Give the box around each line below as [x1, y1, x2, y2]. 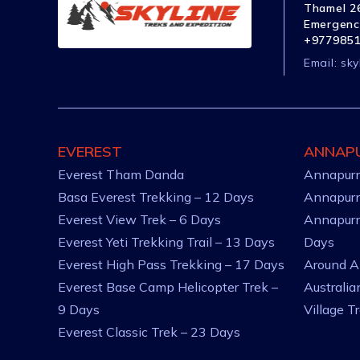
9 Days [58, 301, 100, 317]
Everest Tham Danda [58, 166, 184, 182]
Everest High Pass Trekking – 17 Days [58, 256, 284, 272]
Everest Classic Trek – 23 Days [58, 324, 240, 340]
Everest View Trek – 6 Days [58, 211, 221, 227]
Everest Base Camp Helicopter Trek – [58, 279, 278, 295]
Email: [304, 55, 341, 70]
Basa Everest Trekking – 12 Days [58, 189, 254, 205]
